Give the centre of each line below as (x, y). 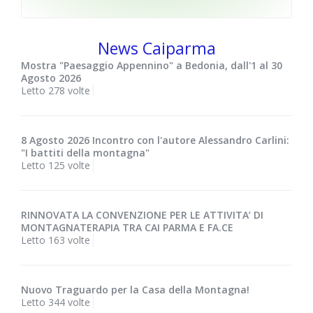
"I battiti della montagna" (85, 153)
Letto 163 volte (56, 240)
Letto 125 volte (56, 166)
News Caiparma (156, 49)
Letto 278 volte (56, 91)
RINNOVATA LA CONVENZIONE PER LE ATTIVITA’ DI (142, 215)
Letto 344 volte (56, 303)
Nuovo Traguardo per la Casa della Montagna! (135, 290)
